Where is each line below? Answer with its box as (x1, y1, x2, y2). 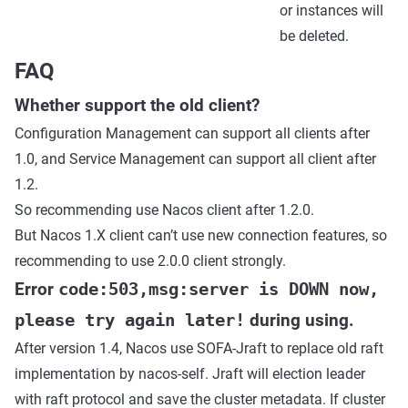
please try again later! (15, 311, 245, 330)
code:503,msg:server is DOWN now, (58, 280, 379, 299)
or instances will (280, 2, 383, 19)
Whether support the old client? (15, 96, 260, 116)
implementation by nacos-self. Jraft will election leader (15, 365, 365, 382)
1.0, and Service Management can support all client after (15, 150, 376, 168)
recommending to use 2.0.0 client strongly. (15, 252, 286, 270)
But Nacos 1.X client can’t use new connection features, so (15, 227, 387, 244)
